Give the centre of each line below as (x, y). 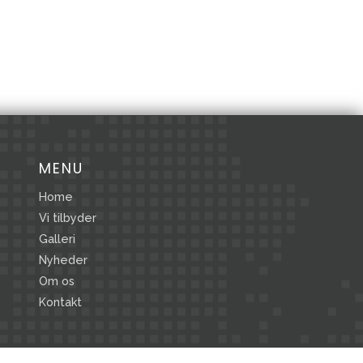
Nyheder (64, 260)
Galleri (58, 239)
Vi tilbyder (68, 218)
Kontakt (61, 302)
